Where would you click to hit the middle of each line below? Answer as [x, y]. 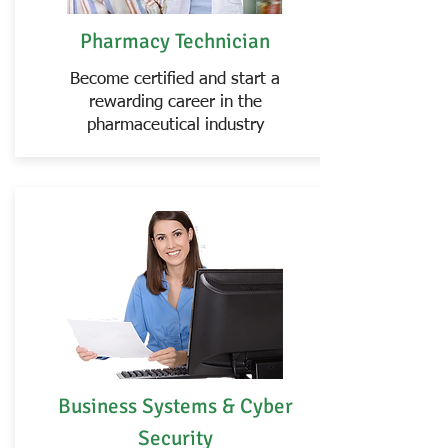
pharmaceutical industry [175, 125]
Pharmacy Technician [175, 41]
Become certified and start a [175, 79]
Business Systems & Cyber [175, 406]
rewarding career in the [175, 102]
